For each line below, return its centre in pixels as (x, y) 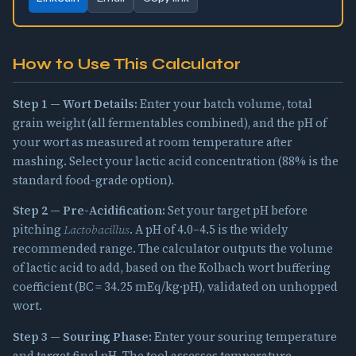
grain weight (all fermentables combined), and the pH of (170, 123)
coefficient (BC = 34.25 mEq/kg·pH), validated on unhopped (175, 287)
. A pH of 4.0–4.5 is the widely (209, 230)
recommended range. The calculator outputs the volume (173, 249)
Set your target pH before (236, 211)
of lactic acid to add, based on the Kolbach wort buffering (172, 268)
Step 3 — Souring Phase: (82, 337)
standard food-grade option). (93, 180)
